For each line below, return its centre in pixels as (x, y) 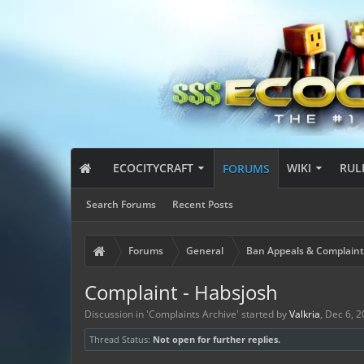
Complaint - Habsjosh (181, 292)
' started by (263, 314)
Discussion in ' (117, 314)
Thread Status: (120, 339)
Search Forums (121, 204)
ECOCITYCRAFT (154, 168)
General (205, 251)
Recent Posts (203, 204)
